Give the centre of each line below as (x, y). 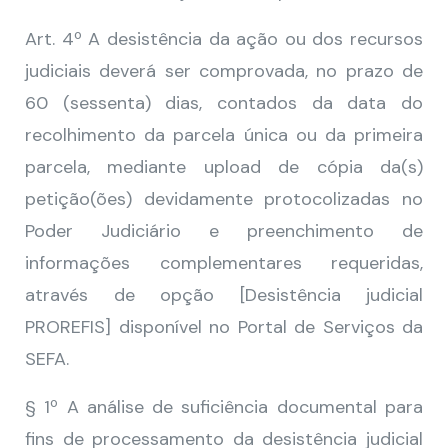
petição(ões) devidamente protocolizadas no (224, 199)
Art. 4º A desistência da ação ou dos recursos (224, 39)
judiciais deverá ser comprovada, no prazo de (224, 71)
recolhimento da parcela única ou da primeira (224, 135)
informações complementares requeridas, (224, 263)
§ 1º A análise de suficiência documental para (224, 407)
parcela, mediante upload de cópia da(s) (224, 167)
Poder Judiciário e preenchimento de (224, 231)
